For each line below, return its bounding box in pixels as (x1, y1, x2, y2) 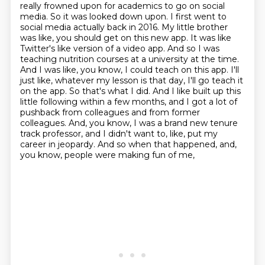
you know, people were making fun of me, (20, 150, 195, 160)
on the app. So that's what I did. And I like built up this (20, 86, 241, 96)
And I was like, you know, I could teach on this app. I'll (20, 64, 239, 75)
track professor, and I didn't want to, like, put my (20, 128, 218, 139)
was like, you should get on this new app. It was (20, 33, 218, 43)
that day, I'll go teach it (148, 75, 243, 86)
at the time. (190, 54, 239, 64)
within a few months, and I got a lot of (79, 96, 237, 107)
